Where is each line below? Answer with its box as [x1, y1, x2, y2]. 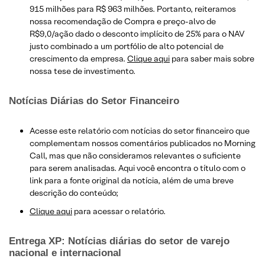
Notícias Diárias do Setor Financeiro [9, 95, 179, 106]
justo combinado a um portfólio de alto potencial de [30, 40, 224, 51]
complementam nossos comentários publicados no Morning [30, 137, 256, 148]
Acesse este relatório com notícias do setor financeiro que [30, 125, 250, 136]
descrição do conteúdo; [30, 187, 118, 198]
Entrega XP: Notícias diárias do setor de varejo [9, 235, 230, 247]
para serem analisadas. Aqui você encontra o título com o [30, 162, 245, 173]
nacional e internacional [9, 247, 121, 258]
